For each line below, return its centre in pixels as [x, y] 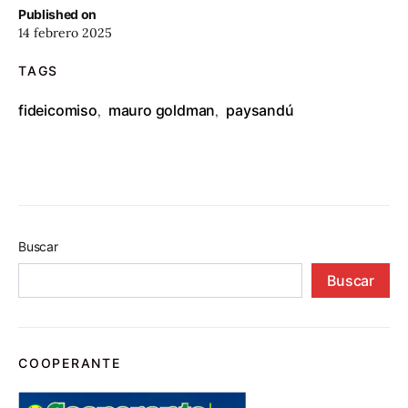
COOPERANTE [70, 363]
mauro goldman [162, 110]
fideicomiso [58, 110]
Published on [57, 14]
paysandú [260, 110]
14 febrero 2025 [65, 33]
